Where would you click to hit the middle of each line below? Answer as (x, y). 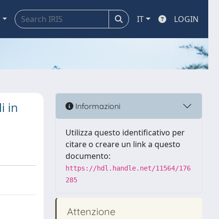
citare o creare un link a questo (123, 144)
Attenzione (90, 211)
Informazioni (97, 106)
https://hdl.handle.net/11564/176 (128, 168)
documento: (88, 156)
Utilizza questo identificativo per (125, 132)
